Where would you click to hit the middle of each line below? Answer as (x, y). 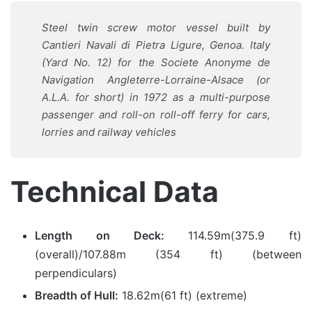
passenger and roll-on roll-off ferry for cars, (156, 115)
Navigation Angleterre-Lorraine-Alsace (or (156, 80)
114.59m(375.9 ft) (233, 235)
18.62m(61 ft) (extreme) (183, 295)
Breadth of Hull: (77, 295)
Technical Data (115, 192)
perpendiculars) (76, 273)
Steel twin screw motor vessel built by (156, 28)
